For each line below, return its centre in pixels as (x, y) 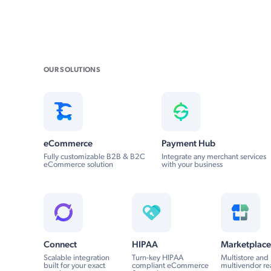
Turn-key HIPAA (158, 258)
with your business (192, 165)
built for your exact (74, 266)
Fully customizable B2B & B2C (94, 157)
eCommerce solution (78, 165)
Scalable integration (77, 258)
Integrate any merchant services (214, 157)
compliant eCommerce (171, 266)
